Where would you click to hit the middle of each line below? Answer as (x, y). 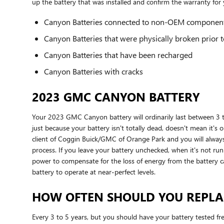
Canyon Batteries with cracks (93, 71)
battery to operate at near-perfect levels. (94, 171)
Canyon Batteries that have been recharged (118, 54)
